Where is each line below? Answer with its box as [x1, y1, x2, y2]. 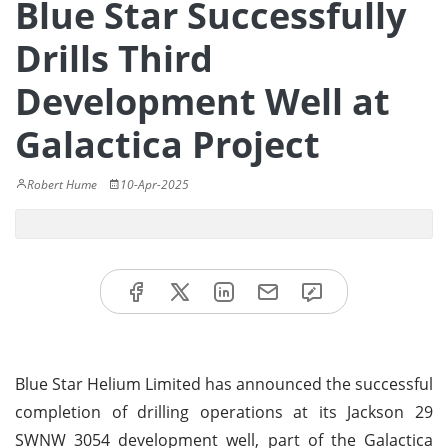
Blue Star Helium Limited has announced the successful [15, 372, 433, 395]
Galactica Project [15, 120, 320, 169]
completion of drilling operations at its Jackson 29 [15, 400, 433, 423]
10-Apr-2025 [120, 176, 189, 193]
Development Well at [15, 77, 390, 126]
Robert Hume [27, 176, 97, 193]
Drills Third [15, 34, 213, 83]
